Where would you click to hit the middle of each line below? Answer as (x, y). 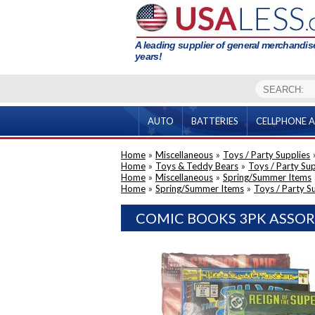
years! (148, 56)
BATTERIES (214, 121)
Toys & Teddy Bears (197, 166)
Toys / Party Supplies (266, 155)
